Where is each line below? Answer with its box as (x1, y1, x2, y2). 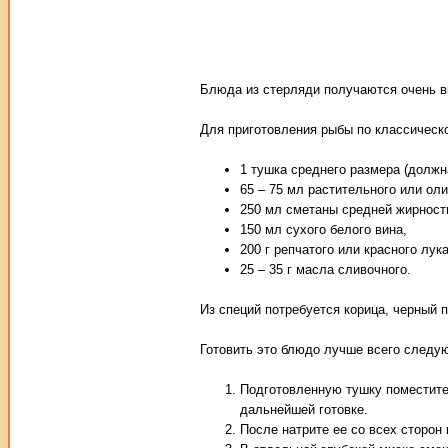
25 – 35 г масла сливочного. (240, 262, 411, 277)
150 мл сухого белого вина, (240, 222, 407, 237)
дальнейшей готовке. (240, 402, 368, 417)
